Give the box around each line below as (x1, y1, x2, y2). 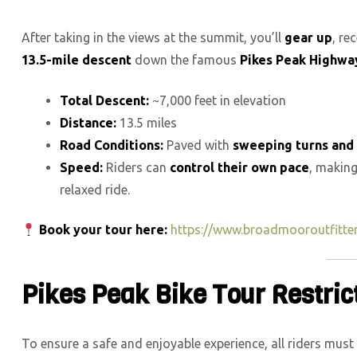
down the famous (131, 52, 240, 67)
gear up (284, 29, 332, 45)
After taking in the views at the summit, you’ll (22, 29, 284, 45)
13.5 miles (116, 115, 177, 130)
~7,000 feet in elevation (149, 92, 286, 108)
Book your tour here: (39, 222, 168, 237)
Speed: (60, 159, 103, 175)
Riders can (103, 159, 170, 175)
